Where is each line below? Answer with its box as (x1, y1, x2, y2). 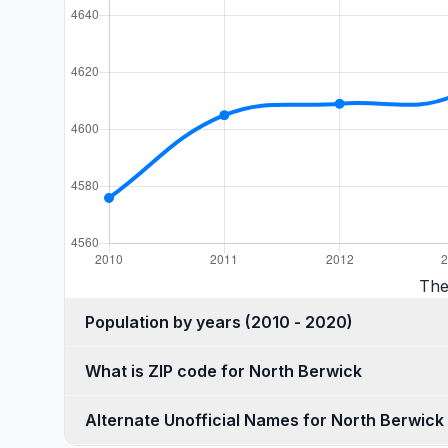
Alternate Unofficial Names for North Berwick (85, 410, 444, 430)
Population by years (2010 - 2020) (245, 312, 353, 332)
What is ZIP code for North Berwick (85, 361, 362, 381)
